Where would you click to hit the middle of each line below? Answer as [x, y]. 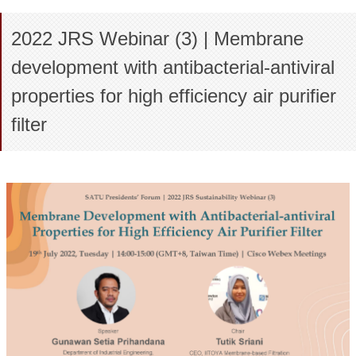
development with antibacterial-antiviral [173, 67]
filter [29, 124]
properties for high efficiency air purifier [174, 96]
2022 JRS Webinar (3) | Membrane [157, 39]
